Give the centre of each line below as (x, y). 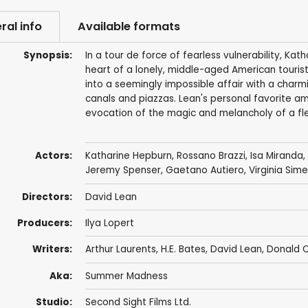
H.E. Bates (183, 250)
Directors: (47, 197)
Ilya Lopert (109, 223)
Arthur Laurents (120, 250)
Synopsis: (47, 56)
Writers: (52, 250)
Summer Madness (126, 276)
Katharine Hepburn (128, 156)
